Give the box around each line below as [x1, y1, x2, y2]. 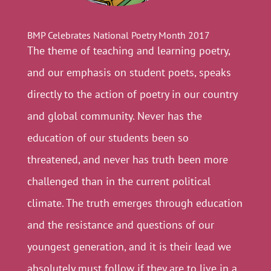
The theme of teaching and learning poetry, [27, 44, 230, 57]
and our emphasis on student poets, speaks [27, 65, 231, 79]
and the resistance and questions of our [27, 218, 214, 232]
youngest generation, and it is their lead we [27, 240, 231, 253]
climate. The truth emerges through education [27, 196, 243, 210]
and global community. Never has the [27, 109, 202, 123]
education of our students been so [27, 131, 189, 145]
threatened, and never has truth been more [27, 152, 228, 166]
